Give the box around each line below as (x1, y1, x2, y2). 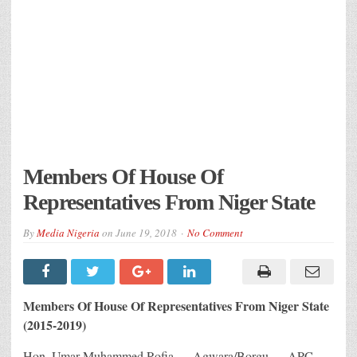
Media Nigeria (37, 225, 100, 240)
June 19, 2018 (116, 225, 177, 240)
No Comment (187, 225, 243, 240)
